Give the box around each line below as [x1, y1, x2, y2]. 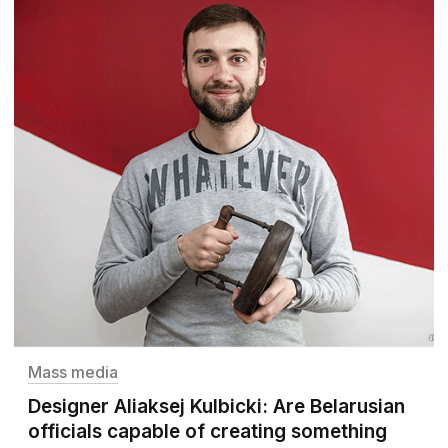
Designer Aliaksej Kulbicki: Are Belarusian [28, 394, 405, 418]
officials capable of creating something [28, 419, 387, 443]
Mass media [28, 361, 118, 382]
